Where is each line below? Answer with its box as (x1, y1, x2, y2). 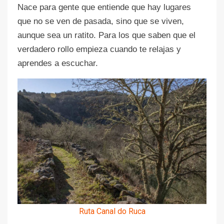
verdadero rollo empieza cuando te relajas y (17, 44, 181, 54)
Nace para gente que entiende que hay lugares (17, 2, 191, 12)
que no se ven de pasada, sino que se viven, (17, 16, 184, 26)
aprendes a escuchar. (17, 58, 98, 68)
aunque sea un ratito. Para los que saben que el (17, 30, 195, 40)
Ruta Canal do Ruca (78, 206, 145, 216)
